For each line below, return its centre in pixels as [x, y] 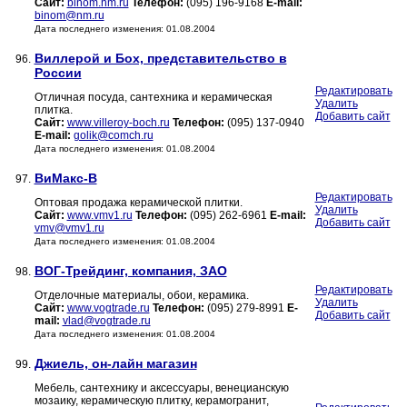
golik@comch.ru [113, 136]
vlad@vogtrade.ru [106, 321]
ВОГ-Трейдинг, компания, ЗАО [130, 271]
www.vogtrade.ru [108, 308]
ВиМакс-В [65, 179]
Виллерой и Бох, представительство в [160, 59]
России [58, 73]
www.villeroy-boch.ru [118, 123]
